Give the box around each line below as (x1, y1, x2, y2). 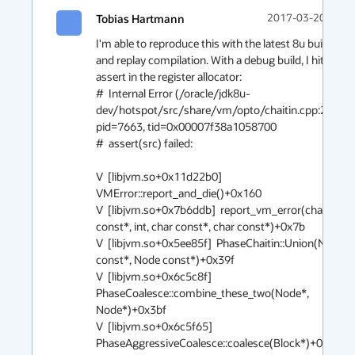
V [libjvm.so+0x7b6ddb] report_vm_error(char (96, 202, 326, 217)
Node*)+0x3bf (96, 302, 166, 317)
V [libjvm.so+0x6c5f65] (96, 319, 212, 334)
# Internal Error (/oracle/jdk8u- (96, 86, 250, 101)
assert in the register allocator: (96, 69, 242, 84)
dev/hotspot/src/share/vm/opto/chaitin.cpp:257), (96, 102, 345, 117)
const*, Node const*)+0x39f (96, 252, 235, 267)
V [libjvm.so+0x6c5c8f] (96, 269, 212, 284)
